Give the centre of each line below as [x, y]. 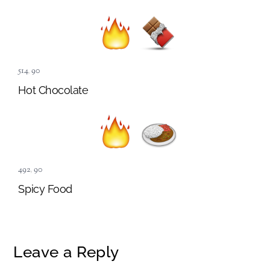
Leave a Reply [66, 252]
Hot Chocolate [53, 90]
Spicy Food [45, 189]
